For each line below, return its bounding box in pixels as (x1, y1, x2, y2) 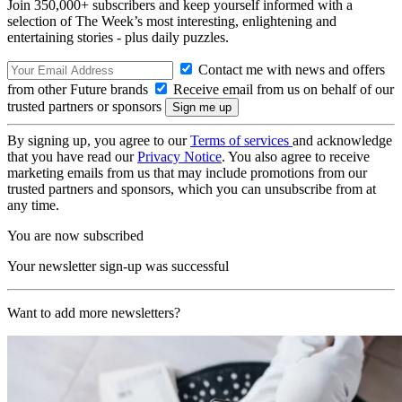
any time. (7, 197, 59, 213)
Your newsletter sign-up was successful (7, 258, 229, 274)
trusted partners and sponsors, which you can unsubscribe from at (7, 180, 376, 197)
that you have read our (7, 148, 137, 164)
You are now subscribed (7, 227, 144, 243)
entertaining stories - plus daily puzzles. (7, 29, 229, 45)
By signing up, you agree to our (7, 132, 190, 148)
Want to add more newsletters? (7, 304, 180, 320)
